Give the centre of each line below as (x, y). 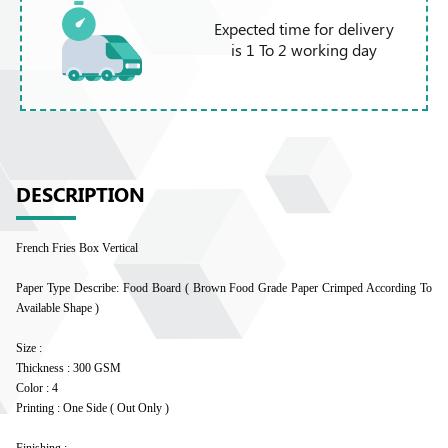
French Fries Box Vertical (77, 248)
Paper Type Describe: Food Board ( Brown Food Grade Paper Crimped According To (224, 288)
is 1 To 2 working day (304, 49)
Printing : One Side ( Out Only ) (92, 408)
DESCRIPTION (80, 193)
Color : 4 (37, 388)
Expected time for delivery (304, 28)
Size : (29, 348)
